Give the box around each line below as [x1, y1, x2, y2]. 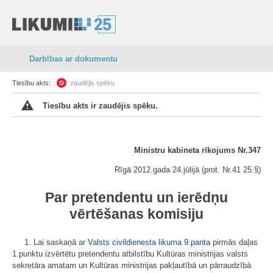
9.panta [184, 238, 210, 247]
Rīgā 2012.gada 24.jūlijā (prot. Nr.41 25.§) [115, 165, 261, 174]
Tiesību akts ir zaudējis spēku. [43, 101, 158, 110]
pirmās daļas [210, 238, 258, 247]
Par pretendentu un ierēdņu [45, 190, 228, 205]
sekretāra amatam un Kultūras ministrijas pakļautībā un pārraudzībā [12, 261, 251, 270]
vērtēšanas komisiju [69, 206, 204, 222]
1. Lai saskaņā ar [24, 238, 88, 247]
